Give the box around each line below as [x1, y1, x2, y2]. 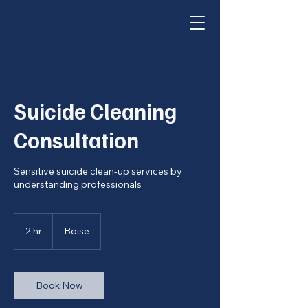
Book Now [35, 279, 83, 291]
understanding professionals [14, 178, 142, 190]
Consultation [14, 126, 139, 153]
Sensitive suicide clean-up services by [14, 165, 182, 177]
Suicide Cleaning [14, 97, 177, 124]
